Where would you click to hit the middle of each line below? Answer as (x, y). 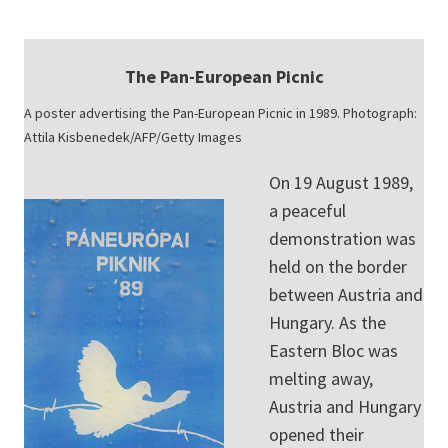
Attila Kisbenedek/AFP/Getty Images (133, 136)
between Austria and (346, 294)
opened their (316, 434)
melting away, (321, 378)
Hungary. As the (327, 322)
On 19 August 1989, (341, 182)
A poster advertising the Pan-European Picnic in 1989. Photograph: (220, 112)
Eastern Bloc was (333, 350)
